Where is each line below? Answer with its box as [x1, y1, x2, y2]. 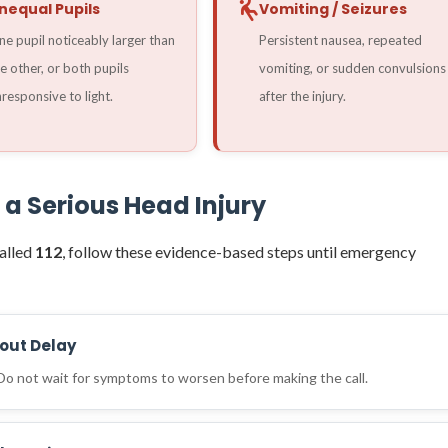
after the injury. [259, 87, 347, 104]
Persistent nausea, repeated [259, 31, 423, 48]
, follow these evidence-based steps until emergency [62, 241, 416, 261]
